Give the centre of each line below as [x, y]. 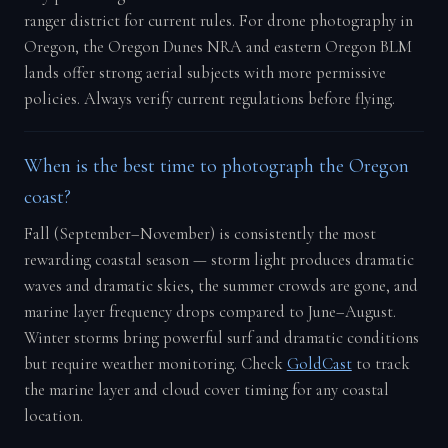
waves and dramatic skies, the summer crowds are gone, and [220, 285]
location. [53, 415]
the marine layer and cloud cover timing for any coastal [206, 389]
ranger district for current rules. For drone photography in [218, 20]
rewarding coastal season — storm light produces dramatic [218, 259]
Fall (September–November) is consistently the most [199, 233]
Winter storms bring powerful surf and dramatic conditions [221, 337]
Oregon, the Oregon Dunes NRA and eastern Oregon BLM [217, 46]
